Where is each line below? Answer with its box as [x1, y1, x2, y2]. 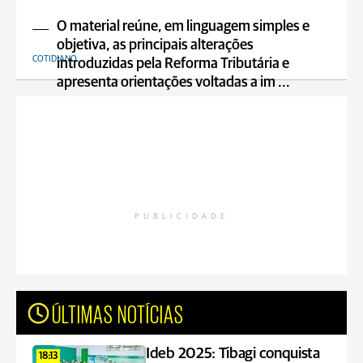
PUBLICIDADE [135, 212, 228, 220]
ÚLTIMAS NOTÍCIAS [52, 300, 184, 326]
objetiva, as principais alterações [57, 38, 254, 53]
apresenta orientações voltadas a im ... [57, 75, 290, 90]
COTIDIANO [32, 54, 77, 63]
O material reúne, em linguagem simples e [57, 19, 310, 34]
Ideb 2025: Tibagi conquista [146, 346, 320, 361]
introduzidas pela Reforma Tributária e [57, 57, 289, 71]
